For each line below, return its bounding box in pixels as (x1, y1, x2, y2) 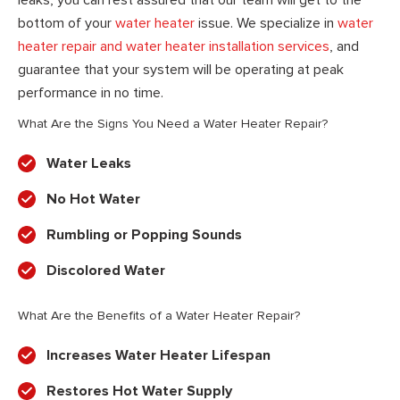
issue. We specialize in (195, 13, 337, 32)
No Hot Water (46, 190, 140, 209)
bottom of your (18, 13, 115, 32)
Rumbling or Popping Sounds (46, 226, 242, 245)
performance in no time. (18, 83, 163, 102)
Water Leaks (46, 154, 131, 173)
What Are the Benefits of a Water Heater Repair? (18, 308, 300, 324)
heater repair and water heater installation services (18, 37, 329, 55)
